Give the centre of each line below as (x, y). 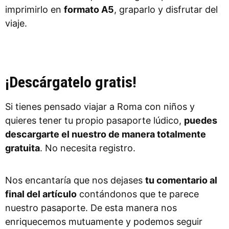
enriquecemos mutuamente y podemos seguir (104, 221)
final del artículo (41, 194)
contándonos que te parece (138, 194)
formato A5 (89, 9)
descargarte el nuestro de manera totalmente (106, 134)
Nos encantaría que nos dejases (75, 180)
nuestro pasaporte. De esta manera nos (91, 208)
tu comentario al (181, 180)
